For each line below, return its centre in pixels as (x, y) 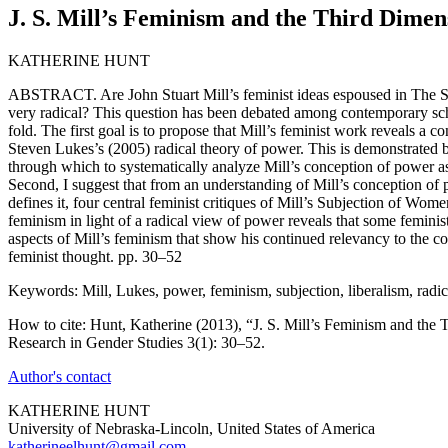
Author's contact (59, 376)
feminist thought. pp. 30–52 (95, 256)
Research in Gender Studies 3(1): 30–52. (136, 342)
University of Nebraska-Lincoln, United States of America (191, 428)
